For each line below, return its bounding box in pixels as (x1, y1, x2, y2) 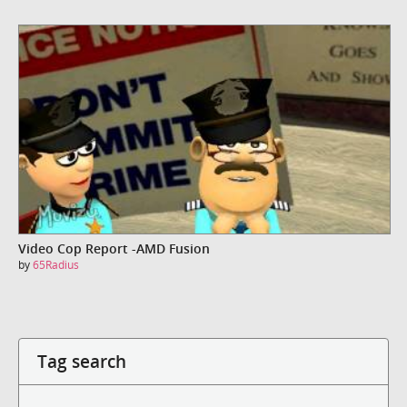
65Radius (33, 257, 79, 273)
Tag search (37, 349, 126, 372)
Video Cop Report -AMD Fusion (18, 240, 210, 258)
